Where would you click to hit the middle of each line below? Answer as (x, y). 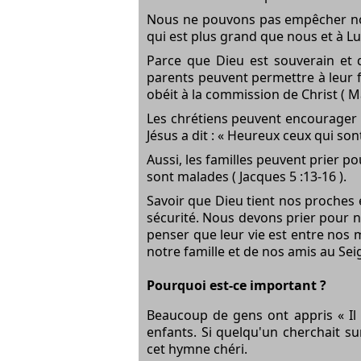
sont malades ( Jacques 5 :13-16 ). (247, 176)
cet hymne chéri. (197, 349)
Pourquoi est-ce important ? (237, 285)
